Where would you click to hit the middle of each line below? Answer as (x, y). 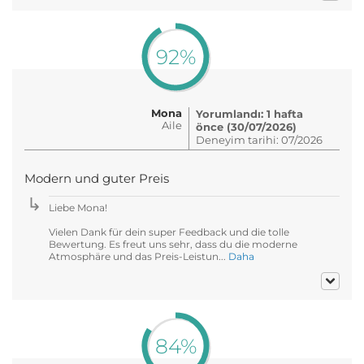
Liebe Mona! (78, 207)
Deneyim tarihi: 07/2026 (259, 139)
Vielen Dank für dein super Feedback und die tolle (169, 232)
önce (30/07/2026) (246, 126)
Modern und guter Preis (97, 178)
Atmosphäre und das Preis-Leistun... (139, 256)
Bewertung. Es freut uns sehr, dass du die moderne (173, 244)
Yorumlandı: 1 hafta (249, 113)
